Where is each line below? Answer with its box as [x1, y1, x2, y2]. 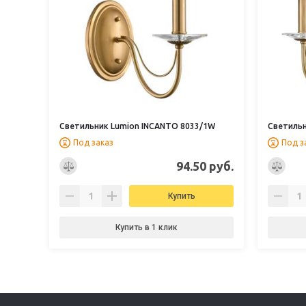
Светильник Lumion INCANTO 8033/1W [59, 122, 215, 130]
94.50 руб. [176, 158, 234, 173]
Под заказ [73, 138, 113, 147]
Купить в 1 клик [115, 222, 178, 232]
